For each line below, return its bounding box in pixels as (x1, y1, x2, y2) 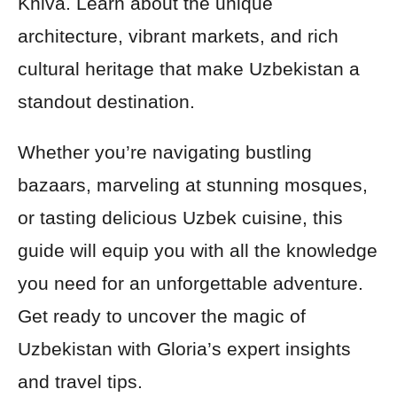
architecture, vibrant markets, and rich (18, 26, 339, 46)
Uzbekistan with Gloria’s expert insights (18, 339, 351, 359)
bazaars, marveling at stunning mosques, (18, 175, 368, 195)
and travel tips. (18, 371, 143, 392)
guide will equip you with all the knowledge (18, 240, 378, 261)
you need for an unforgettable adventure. (18, 273, 363, 293)
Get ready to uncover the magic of (18, 306, 306, 326)
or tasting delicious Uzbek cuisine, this (18, 207, 343, 228)
